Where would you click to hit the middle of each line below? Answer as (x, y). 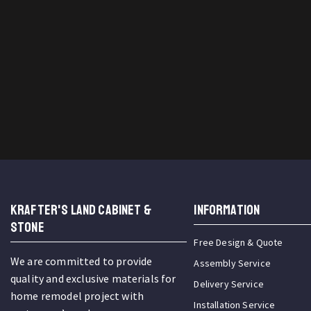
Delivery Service (229, 284)
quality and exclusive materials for (93, 279)
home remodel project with (77, 296)
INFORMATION (227, 210)
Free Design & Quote (238, 243)
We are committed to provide (82, 261)
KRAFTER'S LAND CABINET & (81, 210)
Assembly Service (232, 263)
